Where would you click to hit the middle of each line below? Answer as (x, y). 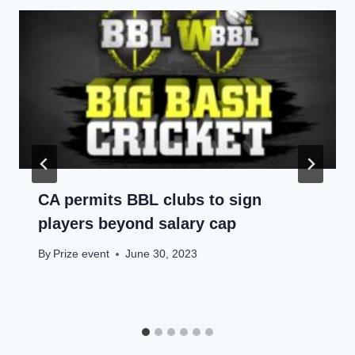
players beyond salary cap (137, 223)
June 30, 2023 (162, 254)
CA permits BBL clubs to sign (150, 199)
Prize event (82, 254)
